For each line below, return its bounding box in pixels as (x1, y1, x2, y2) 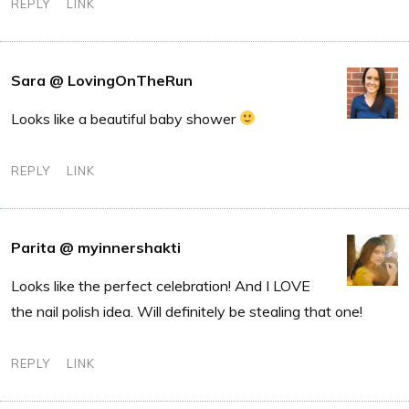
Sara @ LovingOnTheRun (11, 70, 193, 89)
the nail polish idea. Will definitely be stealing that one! (11, 301, 362, 320)
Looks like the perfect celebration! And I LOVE (11, 276, 310, 295)
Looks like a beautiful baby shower (11, 109, 239, 128)
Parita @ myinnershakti (11, 237, 181, 257)
